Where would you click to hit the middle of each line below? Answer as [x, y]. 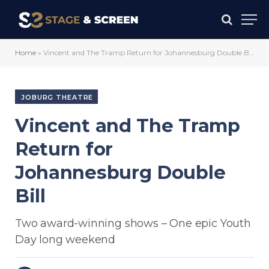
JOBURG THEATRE [57, 97]
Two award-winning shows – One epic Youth [133, 223]
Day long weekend [65, 240]
